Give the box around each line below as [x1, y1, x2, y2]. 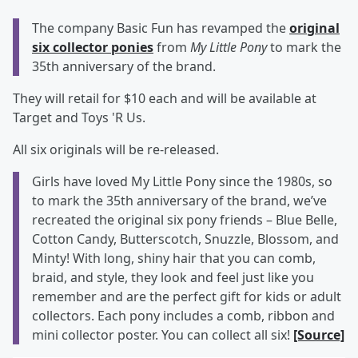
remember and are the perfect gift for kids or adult [32, 288, 341, 305]
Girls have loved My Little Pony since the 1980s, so [32, 173, 332, 190]
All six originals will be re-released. [13, 141, 219, 158]
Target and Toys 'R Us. [13, 109, 152, 126]
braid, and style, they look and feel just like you [32, 268, 314, 286]
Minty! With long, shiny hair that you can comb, [32, 249, 316, 267]
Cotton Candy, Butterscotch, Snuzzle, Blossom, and [32, 230, 339, 248]
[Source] [293, 326, 344, 344]
